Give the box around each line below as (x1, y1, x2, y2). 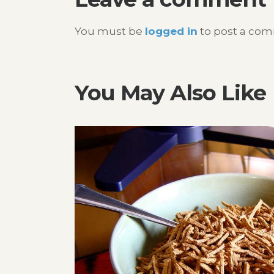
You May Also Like (75, 79, 266, 106)
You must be (75, 24, 145, 37)
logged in (145, 24, 198, 37)
